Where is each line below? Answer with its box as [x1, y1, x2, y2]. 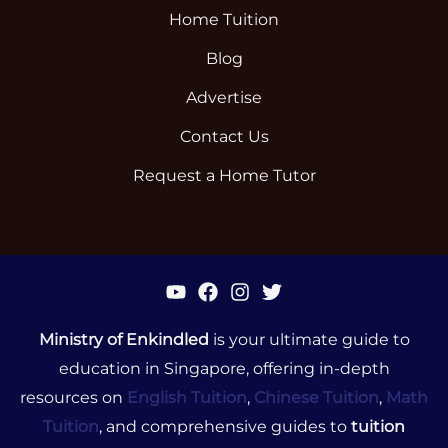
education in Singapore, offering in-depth [58, 359, 390, 379]
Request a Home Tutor [132, 166, 316, 186]
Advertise [186, 88, 262, 108]
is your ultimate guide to [208, 330, 410, 350]
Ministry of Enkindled [38, 330, 209, 350]
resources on [20, 388, 127, 408]
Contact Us [179, 127, 269, 147]
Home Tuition [169, 10, 279, 30]
